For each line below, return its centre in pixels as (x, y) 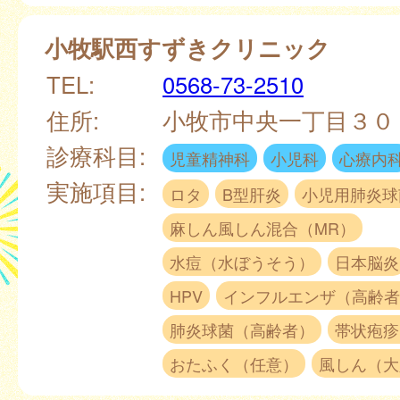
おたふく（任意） (234, 363)
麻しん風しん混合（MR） (262, 227)
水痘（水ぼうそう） (242, 261)
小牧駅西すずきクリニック (187, 47)
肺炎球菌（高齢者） (242, 329)
